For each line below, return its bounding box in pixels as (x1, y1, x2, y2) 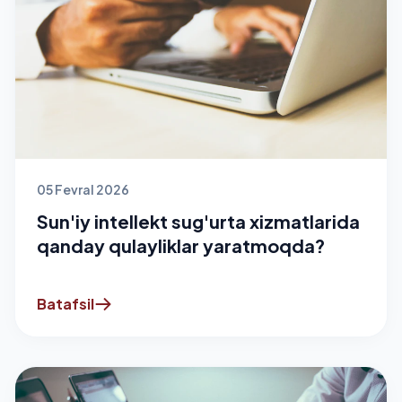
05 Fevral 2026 (37, 180, 129, 197)
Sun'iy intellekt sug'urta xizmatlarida (37, 209, 360, 232)
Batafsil (37, 293, 94, 313)
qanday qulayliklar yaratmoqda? (37, 233, 325, 257)
